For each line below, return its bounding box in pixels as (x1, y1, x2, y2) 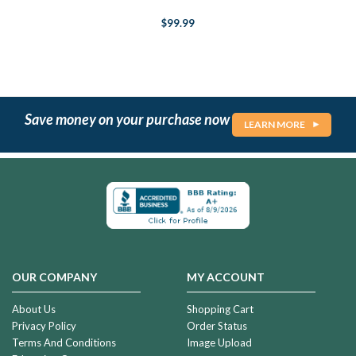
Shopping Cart (186, 302, 253, 315)
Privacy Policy (12, 319, 76, 332)
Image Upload (186, 335, 252, 349)
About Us (12, 302, 56, 315)
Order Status (186, 319, 247, 332)
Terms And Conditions (12, 335, 116, 349)
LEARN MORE (244, 118, 305, 131)
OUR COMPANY (12, 269, 97, 284)
